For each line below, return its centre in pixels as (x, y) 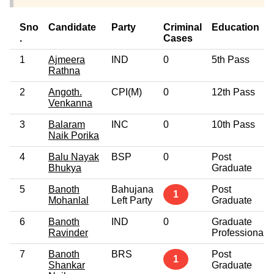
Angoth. (65, 92)
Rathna (64, 70)
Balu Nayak (74, 157)
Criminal (183, 27)
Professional (239, 232)
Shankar (67, 265)
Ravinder (68, 232)
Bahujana (132, 189)
